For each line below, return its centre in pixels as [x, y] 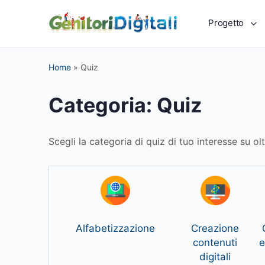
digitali [215, 257]
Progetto [226, 23]
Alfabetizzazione [115, 228]
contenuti [215, 243]
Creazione [215, 228]
